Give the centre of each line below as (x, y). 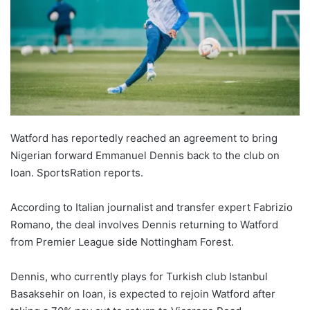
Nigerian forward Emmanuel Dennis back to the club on (145, 156)
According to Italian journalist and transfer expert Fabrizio (152, 208)
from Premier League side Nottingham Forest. (122, 242)
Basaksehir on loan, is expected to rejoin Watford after (143, 294)
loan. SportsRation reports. (77, 173)
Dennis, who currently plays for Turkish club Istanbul (139, 277)
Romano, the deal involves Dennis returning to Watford (144, 225)
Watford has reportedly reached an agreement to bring (144, 138)
